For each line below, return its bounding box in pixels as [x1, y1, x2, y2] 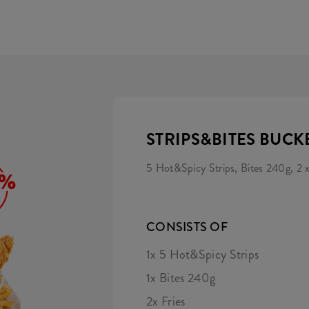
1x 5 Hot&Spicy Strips [146, 246, 259, 263]
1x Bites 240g [146, 269, 215, 287]
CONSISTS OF [146, 218, 228, 236]
